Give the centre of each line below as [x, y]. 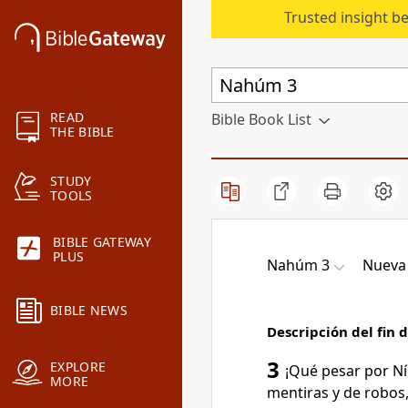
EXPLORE [78, 367]
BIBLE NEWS [89, 311]
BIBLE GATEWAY [102, 242]
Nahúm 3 [298, 265]
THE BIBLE [82, 132]
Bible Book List [261, 119]
